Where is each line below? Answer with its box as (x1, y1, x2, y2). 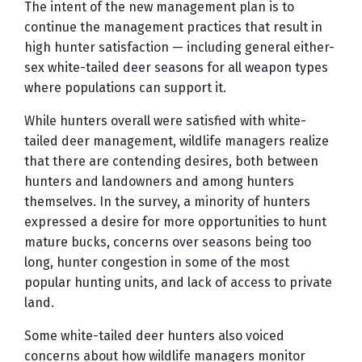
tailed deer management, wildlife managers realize (24, 133, 329, 149)
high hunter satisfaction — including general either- (24, 40, 335, 56)
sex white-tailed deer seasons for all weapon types (24, 60, 328, 76)
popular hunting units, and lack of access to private (24, 275, 332, 291)
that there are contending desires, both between (24, 154, 318, 170)
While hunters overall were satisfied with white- (24, 113, 306, 129)
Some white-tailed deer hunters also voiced (24, 328, 284, 344)
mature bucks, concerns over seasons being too (24, 234, 311, 250)
